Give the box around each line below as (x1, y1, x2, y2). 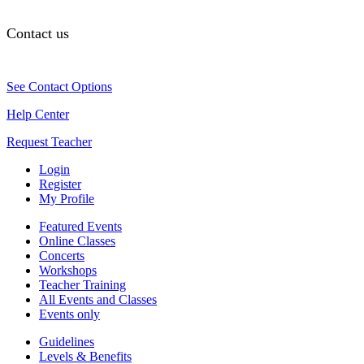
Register (39, 176, 81, 191)
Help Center (6, 106, 69, 121)
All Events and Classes (39, 292, 157, 306)
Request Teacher (6, 134, 92, 149)
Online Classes (39, 233, 115, 248)
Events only (39, 306, 100, 321)
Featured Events (39, 219, 122, 233)
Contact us (6, 24, 69, 41)
